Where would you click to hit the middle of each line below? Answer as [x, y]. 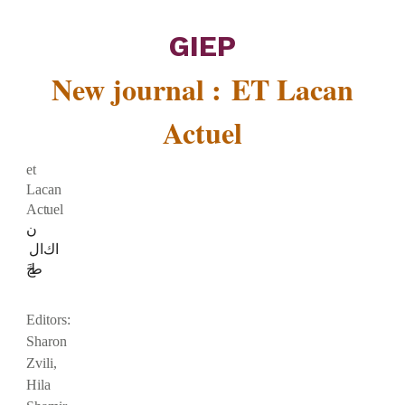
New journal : [141, 89]
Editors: [49, 320]
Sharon [47, 342]
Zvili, [42, 363]
